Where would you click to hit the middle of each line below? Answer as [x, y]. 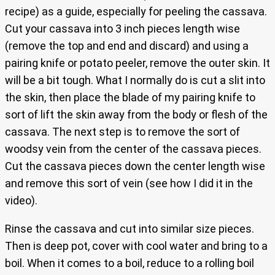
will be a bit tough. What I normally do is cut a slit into [135, 80]
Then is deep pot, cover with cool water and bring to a [136, 246]
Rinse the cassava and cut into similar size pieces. [130, 229]
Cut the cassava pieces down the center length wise [135, 166]
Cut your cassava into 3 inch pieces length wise [122, 29]
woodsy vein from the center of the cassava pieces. [133, 149]
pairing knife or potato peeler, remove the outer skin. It [137, 63]
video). [21, 201]
